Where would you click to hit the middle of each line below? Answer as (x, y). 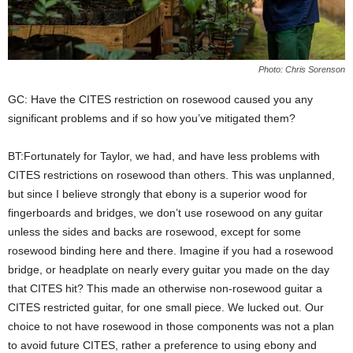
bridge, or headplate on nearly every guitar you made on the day (169, 270)
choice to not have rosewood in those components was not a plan (171, 327)
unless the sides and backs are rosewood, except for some (154, 232)
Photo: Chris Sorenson (302, 70)
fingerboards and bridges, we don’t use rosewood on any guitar (165, 213)
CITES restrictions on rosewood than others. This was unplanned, (171, 175)
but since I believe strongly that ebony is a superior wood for (158, 194)
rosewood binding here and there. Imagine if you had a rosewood (171, 251)
